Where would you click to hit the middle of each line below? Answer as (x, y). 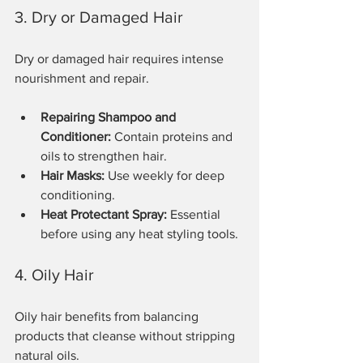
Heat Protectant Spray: (104, 214)
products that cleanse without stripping (126, 335)
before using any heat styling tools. (139, 233)
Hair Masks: (73, 175)
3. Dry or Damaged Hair (99, 17)
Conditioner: (76, 136)
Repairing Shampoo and (110, 117)
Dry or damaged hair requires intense (121, 58)
